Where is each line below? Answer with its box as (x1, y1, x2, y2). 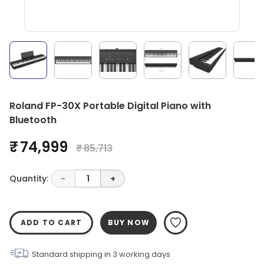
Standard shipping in (32, 249, 113, 260)
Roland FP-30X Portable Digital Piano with (9, 99, 211, 113)
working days (117, 249, 170, 260)
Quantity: (9, 172, 48, 184)
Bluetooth (9, 113, 57, 127)
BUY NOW (107, 217, 150, 227)
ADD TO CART (21, 217, 82, 227)
